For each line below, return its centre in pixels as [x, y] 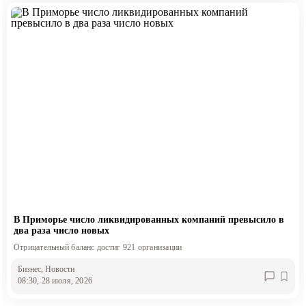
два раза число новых [61, 231]
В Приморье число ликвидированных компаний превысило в [149, 220]
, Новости [58, 269]
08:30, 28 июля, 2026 [55, 280]
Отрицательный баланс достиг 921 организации [98, 248]
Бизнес [30, 269]
